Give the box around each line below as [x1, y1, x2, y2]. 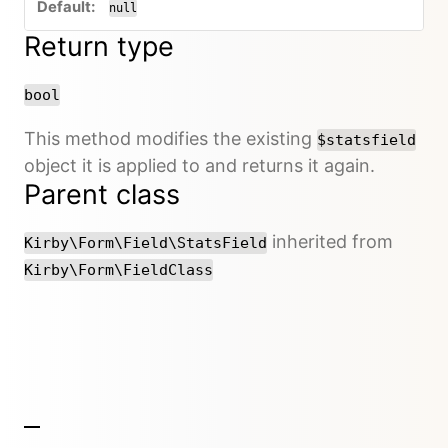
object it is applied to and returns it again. [24, 154, 375, 176]
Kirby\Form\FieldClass [24, 260, 213, 279]
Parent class [24, 177, 180, 211]
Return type [24, 29, 174, 63]
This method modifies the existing [24, 127, 317, 149]
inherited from [267, 230, 393, 252]
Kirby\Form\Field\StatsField [24, 233, 267, 252]
